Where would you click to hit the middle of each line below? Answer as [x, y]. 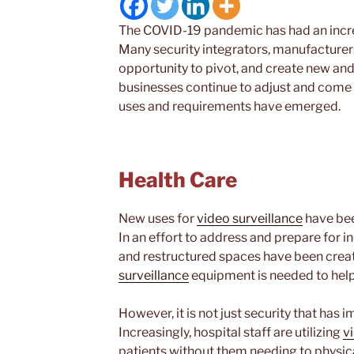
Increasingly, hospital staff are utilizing [231, 333]
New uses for [158, 219]
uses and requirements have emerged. [230, 106]
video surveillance [250, 219]
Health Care [178, 179]
